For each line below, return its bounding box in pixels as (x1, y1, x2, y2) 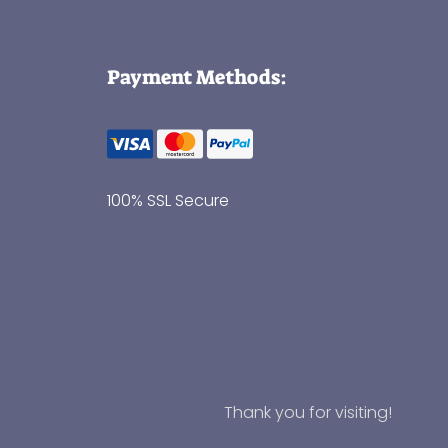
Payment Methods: (106, 64, 287, 91)
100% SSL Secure (106, 189, 229, 213)
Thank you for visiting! (224, 401, 392, 425)
